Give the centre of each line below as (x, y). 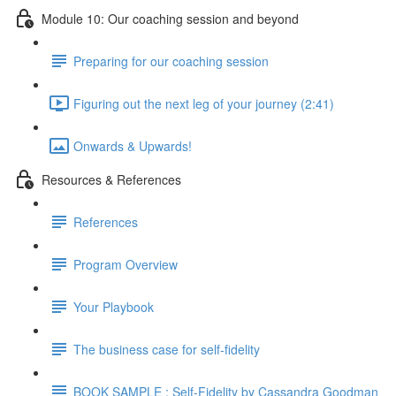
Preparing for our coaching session (171, 61)
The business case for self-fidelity (167, 349)
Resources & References (111, 179)
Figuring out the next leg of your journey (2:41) (204, 103)
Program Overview (126, 264)
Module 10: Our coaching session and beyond (170, 18)
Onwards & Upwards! (133, 145)
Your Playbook (114, 306)
